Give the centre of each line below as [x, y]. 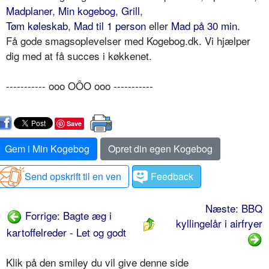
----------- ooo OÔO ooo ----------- [80, 85]
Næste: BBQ [234, 208]
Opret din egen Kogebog [160, 148]
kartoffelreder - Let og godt [66, 232]
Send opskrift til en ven [73, 176]
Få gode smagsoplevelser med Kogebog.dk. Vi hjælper [128, 40]
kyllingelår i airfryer [219, 223]
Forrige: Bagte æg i [67, 215]
